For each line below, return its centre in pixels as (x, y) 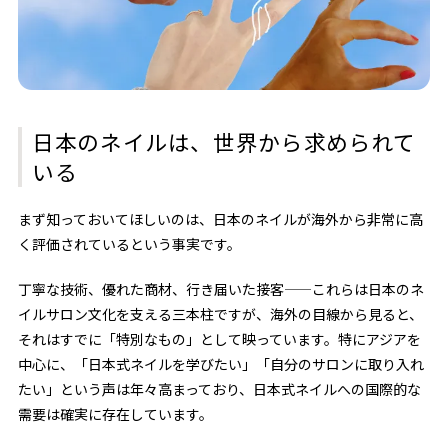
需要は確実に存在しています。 (115, 413)
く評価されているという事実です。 (129, 243)
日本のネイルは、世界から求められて (223, 141)
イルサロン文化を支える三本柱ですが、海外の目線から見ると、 (220, 313)
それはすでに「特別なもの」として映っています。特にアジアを (219, 338)
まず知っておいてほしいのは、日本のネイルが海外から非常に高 (220, 218)
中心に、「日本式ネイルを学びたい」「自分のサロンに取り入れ (220, 363)
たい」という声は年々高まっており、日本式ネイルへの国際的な (219, 388)
